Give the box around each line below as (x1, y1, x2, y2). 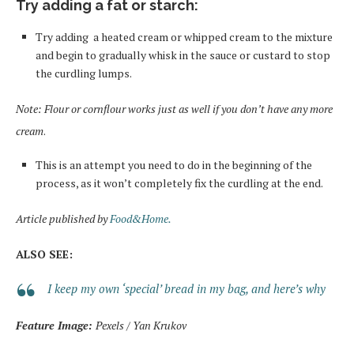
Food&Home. (110, 210, 173, 226)
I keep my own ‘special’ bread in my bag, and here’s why (47, 280, 326, 296)
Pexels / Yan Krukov (96, 317, 186, 333)
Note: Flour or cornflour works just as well (16, 100, 210, 116)
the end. (284, 175, 325, 190)
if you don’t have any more (213, 100, 333, 116)
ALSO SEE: (16, 246, 73, 262)
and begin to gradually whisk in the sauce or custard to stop (36, 47, 330, 62)
